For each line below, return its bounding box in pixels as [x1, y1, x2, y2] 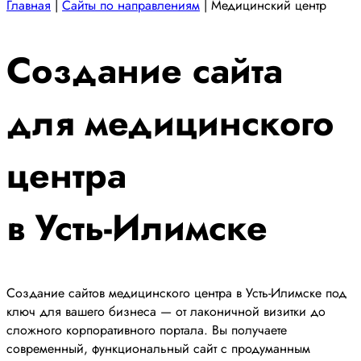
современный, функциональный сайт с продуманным [6, 339, 310, 359]
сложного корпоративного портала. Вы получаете [6, 321, 287, 340]
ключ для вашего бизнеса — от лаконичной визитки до [6, 302, 326, 322]
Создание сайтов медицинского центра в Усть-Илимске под [6, 284, 346, 303]
